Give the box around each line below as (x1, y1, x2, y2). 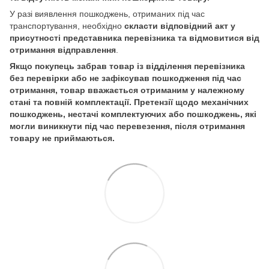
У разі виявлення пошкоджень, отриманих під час (10, 8, 205, 19)
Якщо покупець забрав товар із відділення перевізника (10, 61, 245, 71)
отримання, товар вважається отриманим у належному (10, 85, 244, 95)
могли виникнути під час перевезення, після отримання (10, 121, 245, 131)
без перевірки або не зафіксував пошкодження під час (10, 73, 241, 83)
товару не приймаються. (10, 133, 115, 143)
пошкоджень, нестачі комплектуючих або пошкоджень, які (10, 109, 256, 119)
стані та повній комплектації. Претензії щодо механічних (10, 97, 249, 107)
